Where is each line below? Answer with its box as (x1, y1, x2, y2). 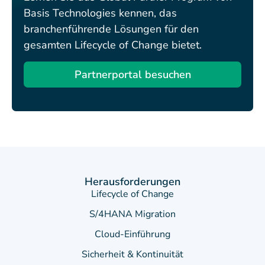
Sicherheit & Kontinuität (82, 248, 183, 261)
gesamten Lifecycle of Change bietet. (24, 37, 202, 52)
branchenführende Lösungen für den (24, 21, 199, 36)
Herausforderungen (85, 174, 180, 189)
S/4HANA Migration (89, 208, 176, 221)
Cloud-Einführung (95, 228, 170, 241)
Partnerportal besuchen (74, 67, 191, 82)
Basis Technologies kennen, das (24, 5, 177, 20)
